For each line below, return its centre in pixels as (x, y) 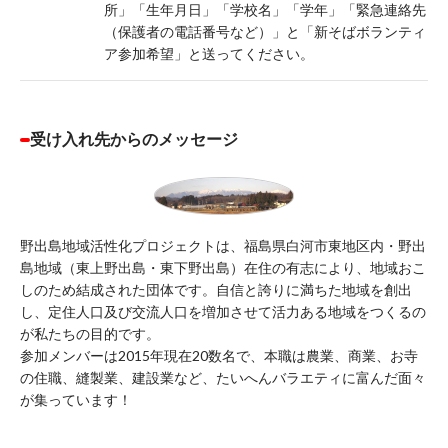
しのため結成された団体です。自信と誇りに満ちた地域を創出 (216, 289)
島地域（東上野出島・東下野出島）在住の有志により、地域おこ (223, 267)
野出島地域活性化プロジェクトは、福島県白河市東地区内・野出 (223, 245)
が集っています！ (76, 399)
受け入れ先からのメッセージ (134, 138)
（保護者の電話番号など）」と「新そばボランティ (264, 31)
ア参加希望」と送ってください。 (208, 53)
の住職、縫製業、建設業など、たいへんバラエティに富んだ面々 (223, 377)
